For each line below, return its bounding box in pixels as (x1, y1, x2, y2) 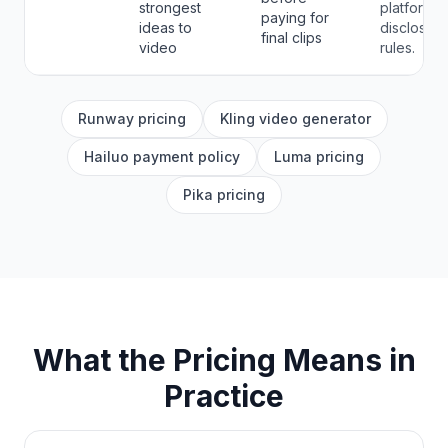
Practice (164, 378, 284, 414)
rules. (380, 39, 415, 56)
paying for (261, 9, 329, 26)
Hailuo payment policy (84, 148, 240, 165)
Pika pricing (183, 186, 265, 203)
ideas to (139, 19, 192, 36)
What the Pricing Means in (32, 342, 416, 378)
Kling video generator (219, 110, 371, 127)
